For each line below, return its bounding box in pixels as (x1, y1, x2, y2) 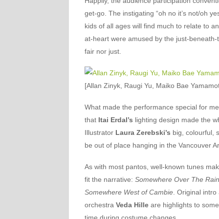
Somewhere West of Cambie (84, 188, 173, 196)
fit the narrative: (84, 175, 135, 183)
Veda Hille (115, 201, 149, 209)
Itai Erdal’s (98, 116, 133, 124)
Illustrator (84, 129, 115, 136)
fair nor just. (84, 47, 121, 55)
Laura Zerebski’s (115, 129, 171, 136)
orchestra (84, 201, 116, 209)
